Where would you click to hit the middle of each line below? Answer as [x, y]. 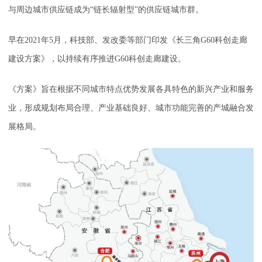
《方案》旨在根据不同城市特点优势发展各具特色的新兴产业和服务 [131, 89]
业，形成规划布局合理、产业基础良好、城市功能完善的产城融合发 [131, 108]
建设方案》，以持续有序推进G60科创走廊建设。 [97, 59]
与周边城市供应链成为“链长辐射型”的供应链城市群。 [106, 10]
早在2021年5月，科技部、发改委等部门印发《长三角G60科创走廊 [128, 40]
